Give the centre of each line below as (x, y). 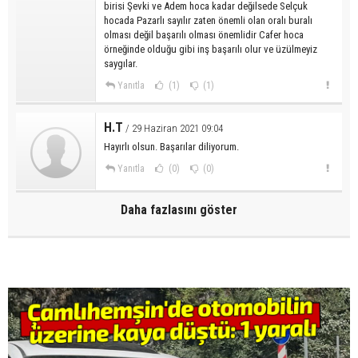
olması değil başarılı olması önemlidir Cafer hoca (204, 34)
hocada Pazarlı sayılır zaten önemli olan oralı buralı (208, 20)
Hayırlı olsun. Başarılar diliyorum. (171, 146)
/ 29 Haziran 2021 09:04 (173, 128)
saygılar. (121, 63)
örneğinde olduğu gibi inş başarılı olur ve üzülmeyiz (211, 49)
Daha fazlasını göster (179, 209)
